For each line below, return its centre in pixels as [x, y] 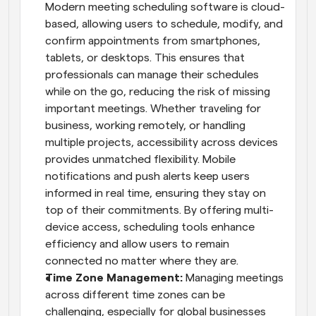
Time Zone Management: [115, 278]
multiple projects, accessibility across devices [162, 142]
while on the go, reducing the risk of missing [158, 91]
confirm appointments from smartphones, [153, 41]
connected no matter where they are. [142, 261]
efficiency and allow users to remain [137, 244]
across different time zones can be [135, 294]
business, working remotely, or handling [145, 125]
